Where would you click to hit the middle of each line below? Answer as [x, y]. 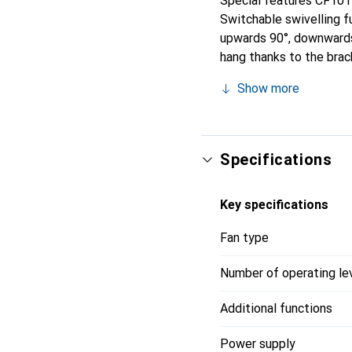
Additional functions [276, 308]
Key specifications [274, 205]
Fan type [244, 238]
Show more [268, 88]
